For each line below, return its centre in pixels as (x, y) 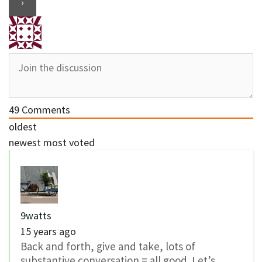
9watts (36, 216)
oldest (23, 127)
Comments (45, 110)
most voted (69, 143)
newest (25, 143)
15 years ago (48, 232)
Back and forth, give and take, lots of (108, 247)
